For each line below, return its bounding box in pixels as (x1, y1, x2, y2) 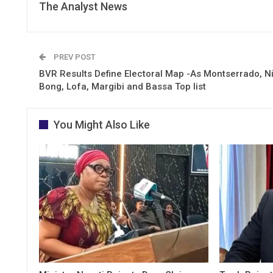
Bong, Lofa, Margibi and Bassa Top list (39, 80, 206, 92)
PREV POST (52, 52, 96, 62)
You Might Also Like (54, 118, 150, 131)
